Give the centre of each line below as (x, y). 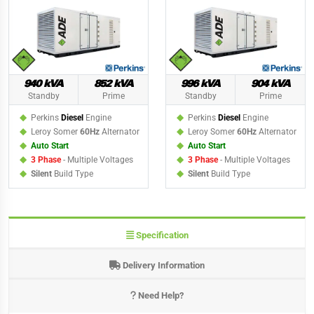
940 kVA (43, 84)
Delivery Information (163, 265)
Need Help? (160, 296)
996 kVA (200, 84)
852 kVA (113, 84)
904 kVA (270, 84)
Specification (161, 235)
